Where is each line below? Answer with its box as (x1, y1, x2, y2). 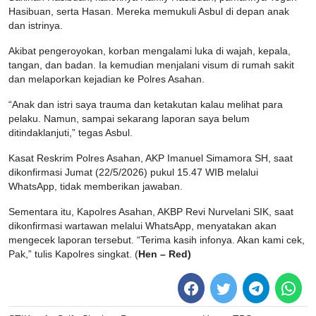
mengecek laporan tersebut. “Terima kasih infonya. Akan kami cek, (8, 235, 305, 246)
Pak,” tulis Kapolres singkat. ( (8, 249, 138, 260)
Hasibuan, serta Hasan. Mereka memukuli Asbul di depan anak (8, 6, 289, 18)
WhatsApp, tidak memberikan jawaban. (8, 181, 183, 193)
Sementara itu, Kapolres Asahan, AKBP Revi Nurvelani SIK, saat (8, 207, 293, 218)
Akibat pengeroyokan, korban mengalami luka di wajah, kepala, (8, 46, 291, 57)
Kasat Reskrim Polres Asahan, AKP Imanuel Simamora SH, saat (8, 153, 293, 164)
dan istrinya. (8, 20, 63, 32)
